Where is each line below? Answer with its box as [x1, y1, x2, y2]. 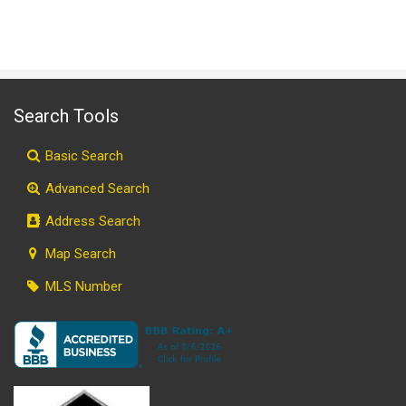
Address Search [42, 212, 141, 229]
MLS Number [42, 277, 123, 295]
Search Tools [14, 104, 119, 127]
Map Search [42, 245, 117, 262]
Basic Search [42, 147, 124, 164]
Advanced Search [42, 179, 150, 197]
